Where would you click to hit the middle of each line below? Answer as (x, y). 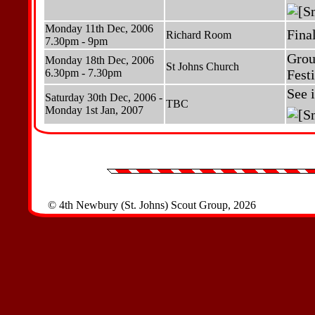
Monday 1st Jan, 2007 (94, 110)
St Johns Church (202, 66)
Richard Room (199, 35)
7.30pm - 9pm (76, 41)
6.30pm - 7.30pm (83, 73)
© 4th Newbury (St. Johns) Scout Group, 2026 (152, 205)
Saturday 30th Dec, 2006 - (104, 97)
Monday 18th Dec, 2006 (99, 60)
